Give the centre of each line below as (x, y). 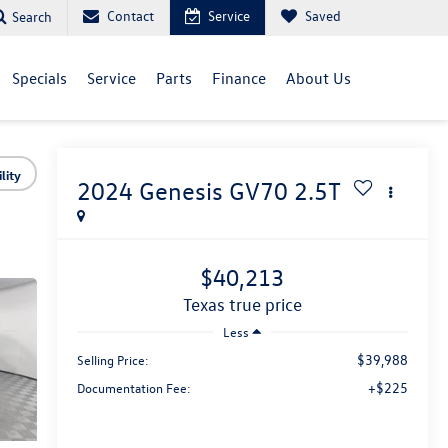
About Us (318, 78)
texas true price (246, 305)
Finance (239, 78)
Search (32, 16)
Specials (39, 78)
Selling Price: (112, 359)
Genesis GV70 (213, 191)
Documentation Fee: (133, 387)
